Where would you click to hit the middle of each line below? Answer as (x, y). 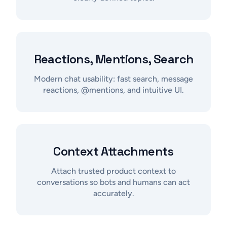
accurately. (113, 193)
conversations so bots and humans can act (113, 182)
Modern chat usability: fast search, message (113, 79)
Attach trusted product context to (113, 171)
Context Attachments (113, 151)
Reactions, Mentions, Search (113, 59)
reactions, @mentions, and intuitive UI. (113, 90)
